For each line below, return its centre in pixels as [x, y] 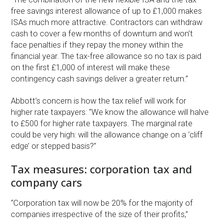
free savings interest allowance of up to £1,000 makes [107, 11]
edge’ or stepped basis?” [54, 146]
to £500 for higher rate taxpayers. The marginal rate [102, 124]
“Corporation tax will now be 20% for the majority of [102, 203]
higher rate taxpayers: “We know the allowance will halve [110, 112]
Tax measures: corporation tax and [102, 169]
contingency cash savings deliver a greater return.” [100, 79]
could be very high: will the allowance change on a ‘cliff [107, 135]
